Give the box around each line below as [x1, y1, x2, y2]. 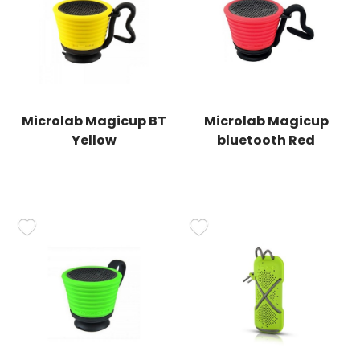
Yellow [72, 131, 117, 149]
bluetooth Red [217, 131, 315, 149]
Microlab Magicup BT [22, 112, 166, 130]
